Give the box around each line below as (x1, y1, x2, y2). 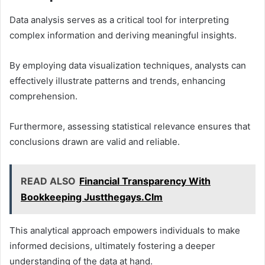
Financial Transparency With (79, 174, 211, 187)
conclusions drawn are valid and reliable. (9, 135, 180, 147)
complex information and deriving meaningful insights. (9, 29, 237, 41)
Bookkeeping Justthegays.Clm (21, 190, 163, 203)
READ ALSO (21, 174, 76, 187)
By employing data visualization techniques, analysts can (9, 59, 246, 71)
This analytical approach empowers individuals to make (9, 224, 240, 236)
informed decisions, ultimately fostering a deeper (9, 240, 215, 251)
